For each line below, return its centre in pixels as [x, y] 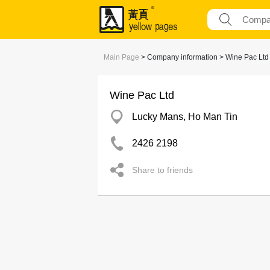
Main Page [121, 57]
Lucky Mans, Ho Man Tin [185, 117]
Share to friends [162, 170]
